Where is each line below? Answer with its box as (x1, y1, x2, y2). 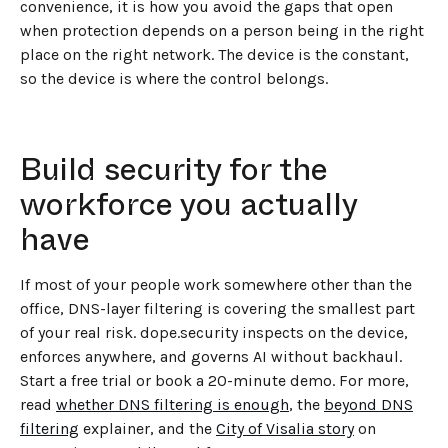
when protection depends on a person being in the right (20, 21, 424, 41)
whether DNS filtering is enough (56, 395, 289, 415)
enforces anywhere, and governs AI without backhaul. (20, 347, 402, 367)
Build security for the (20, 146, 328, 193)
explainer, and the (79, 419, 216, 439)
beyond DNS (324, 395, 413, 415)
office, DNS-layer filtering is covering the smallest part (20, 299, 415, 319)
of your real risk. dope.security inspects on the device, (20, 323, 408, 343)
